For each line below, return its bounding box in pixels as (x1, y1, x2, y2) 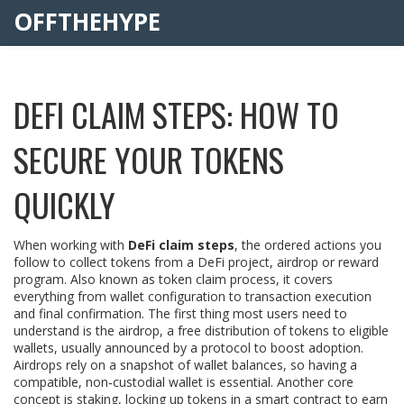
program (14, 271, 64, 288)
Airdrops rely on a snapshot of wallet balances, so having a (14, 356, 357, 373)
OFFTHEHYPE (14, 5, 161, 38)
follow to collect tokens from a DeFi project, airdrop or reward (14, 253, 379, 271)
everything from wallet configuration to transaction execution (14, 288, 372, 305)
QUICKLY (14, 180, 115, 228)
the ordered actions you (242, 236, 381, 253)
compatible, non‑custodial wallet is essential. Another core (14, 373, 353, 390)
